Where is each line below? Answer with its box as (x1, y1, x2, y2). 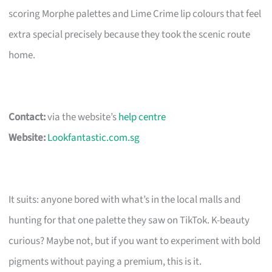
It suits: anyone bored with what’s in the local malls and (8, 192, 241, 207)
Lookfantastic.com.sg (47, 130, 140, 145)
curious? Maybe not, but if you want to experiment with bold (8, 233, 261, 248)
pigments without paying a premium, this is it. (8, 254, 202, 269)
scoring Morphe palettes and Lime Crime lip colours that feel (8, 6, 262, 21)
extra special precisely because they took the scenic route (8, 27, 251, 42)
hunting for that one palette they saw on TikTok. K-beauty (8, 212, 250, 228)
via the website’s (46, 109, 119, 124)
